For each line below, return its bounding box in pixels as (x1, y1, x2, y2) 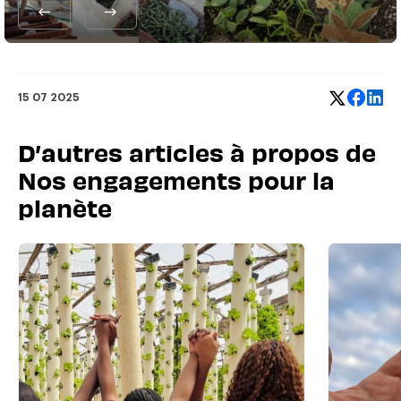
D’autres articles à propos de (18, 136, 376, 168)
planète (18, 192, 112, 224)
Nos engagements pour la (18, 164, 335, 196)
